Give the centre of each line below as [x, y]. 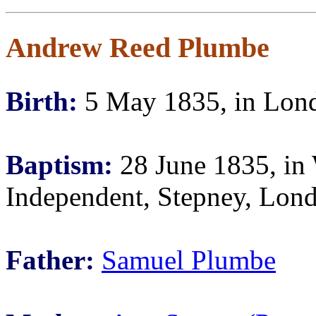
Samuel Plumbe [189, 260]
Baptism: [59, 165]
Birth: [42, 101]
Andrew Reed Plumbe [138, 48]
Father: [50, 260]
